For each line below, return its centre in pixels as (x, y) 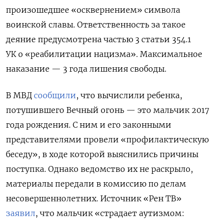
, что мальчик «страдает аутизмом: (110, 213)
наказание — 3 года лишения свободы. (86, 69)
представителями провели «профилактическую (107, 139)
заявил (21, 213)
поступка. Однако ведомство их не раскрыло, (99, 169)
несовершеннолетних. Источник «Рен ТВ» (94, 198)
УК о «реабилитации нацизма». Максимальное (104, 54)
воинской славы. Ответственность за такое (96, 24)
